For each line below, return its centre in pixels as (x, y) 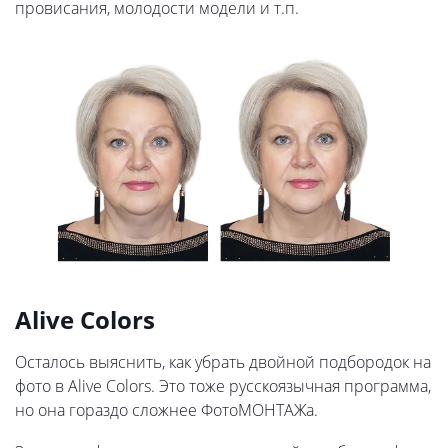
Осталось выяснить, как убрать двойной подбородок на (223, 362)
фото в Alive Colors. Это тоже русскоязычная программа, (223, 386)
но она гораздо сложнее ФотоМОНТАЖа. (166, 410)
